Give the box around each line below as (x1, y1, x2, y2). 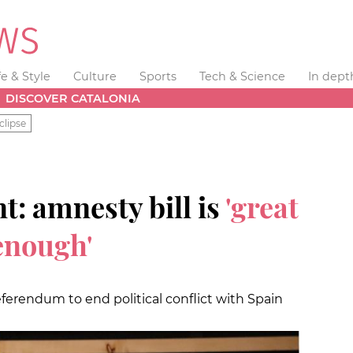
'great (220, 187, 299, 225)
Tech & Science (199, 69, 285, 84)
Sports (139, 69, 176, 84)
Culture (73, 69, 117, 84)
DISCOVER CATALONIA (6, 91, 141, 106)
